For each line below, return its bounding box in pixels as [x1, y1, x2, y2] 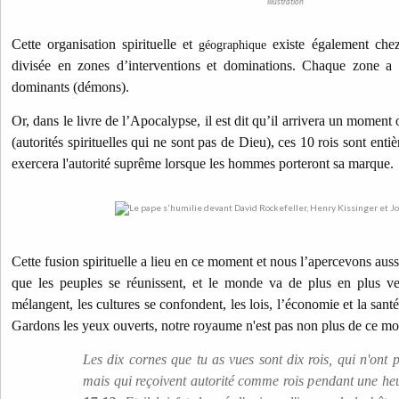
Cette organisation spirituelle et [12, 37, 199, 52]
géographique [199, 38, 267, 52]
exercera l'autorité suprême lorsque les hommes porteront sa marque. [12, 156, 394, 171]
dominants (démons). [12, 79, 129, 94]
